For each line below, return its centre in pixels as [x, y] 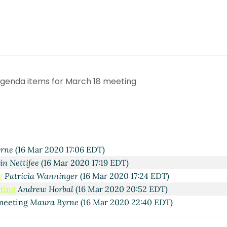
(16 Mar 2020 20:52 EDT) [120, 189]
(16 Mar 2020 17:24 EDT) [124, 176]
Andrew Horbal [45, 189]
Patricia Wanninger [42, 176]
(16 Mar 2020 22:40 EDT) [126, 202]
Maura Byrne [54, 202]
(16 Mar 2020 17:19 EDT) [84, 162]
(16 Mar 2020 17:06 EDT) [59, 149]
